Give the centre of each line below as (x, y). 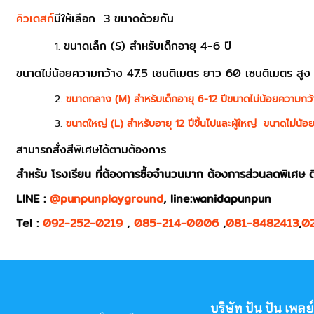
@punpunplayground (107, 199)
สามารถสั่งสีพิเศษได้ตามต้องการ (91, 150)
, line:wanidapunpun (218, 199)
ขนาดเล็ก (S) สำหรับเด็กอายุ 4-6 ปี (148, 46)
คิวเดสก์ (35, 19)
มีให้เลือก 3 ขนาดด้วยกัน (114, 19)
